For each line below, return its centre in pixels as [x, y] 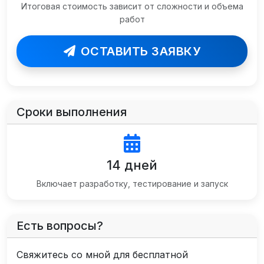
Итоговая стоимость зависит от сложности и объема [132, 6]
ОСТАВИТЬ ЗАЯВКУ [140, 51]
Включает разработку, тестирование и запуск [132, 184]
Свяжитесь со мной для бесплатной [102, 255]
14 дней [132, 165]
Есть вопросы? [60, 226]
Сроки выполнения [72, 112]
